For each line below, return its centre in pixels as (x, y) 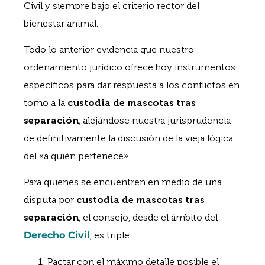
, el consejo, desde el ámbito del (148, 218)
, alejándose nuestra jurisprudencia (155, 121)
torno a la (46, 103)
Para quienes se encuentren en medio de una (123, 182)
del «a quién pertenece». (77, 156)
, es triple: (111, 235)
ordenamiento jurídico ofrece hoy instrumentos (130, 67)
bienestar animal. (61, 23)
